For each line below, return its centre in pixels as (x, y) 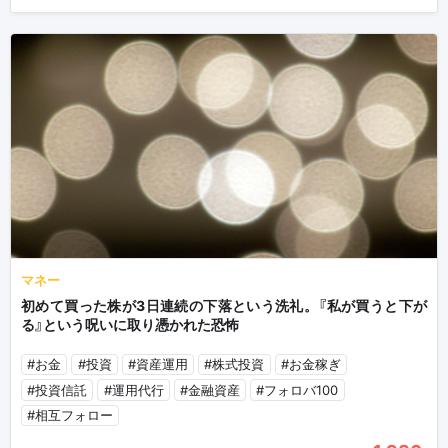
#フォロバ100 (297, 389)
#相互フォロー (70, 415)
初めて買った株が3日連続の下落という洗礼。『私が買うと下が (224, 305)
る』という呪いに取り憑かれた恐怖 (130, 324)
